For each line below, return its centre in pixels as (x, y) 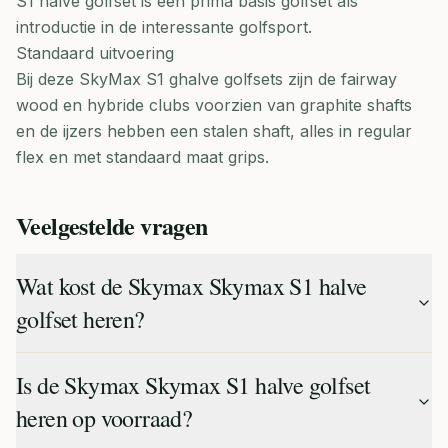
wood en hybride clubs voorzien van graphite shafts (214, 105)
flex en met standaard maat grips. (142, 157)
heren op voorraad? (104, 418)
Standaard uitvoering (95, 53)
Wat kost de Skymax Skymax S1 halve (191, 286)
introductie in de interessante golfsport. (164, 27)
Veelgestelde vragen (112, 225)
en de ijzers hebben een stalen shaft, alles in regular (214, 131)
